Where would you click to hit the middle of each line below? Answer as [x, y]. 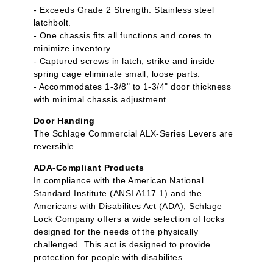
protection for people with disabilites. [109, 257]
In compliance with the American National [119, 181]
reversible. [55, 147]
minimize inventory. [73, 48]
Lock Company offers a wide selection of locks [129, 219]
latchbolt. [52, 23]
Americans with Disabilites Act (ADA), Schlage [128, 206]
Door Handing [64, 121]
